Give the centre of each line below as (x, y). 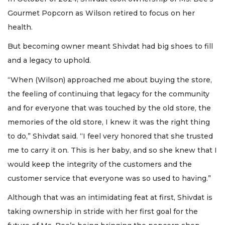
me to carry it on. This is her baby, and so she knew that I (112, 150)
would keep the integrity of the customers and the (100, 164)
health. (21, 27)
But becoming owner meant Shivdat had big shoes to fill (110, 46)
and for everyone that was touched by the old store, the (109, 108)
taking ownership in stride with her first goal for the (103, 212)
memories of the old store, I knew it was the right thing (109, 122)
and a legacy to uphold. (49, 61)
